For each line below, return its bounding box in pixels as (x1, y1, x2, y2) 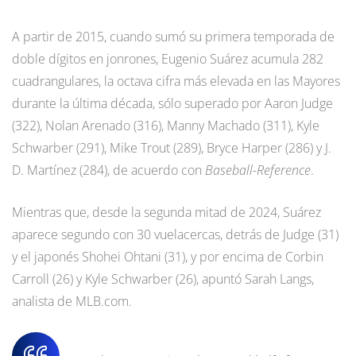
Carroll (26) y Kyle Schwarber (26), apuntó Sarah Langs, (12, 270, 314, 288)
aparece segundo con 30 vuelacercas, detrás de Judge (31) (12, 226, 339, 244)
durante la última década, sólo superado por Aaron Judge (12, 95, 333, 113)
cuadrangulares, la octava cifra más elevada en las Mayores (12, 72, 340, 91)
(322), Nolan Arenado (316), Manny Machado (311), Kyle (12, 117, 319, 135)
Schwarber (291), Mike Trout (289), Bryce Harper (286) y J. (12, 139, 331, 157)
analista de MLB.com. (12, 292, 132, 311)
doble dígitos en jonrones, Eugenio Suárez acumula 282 (12, 50, 323, 68)
